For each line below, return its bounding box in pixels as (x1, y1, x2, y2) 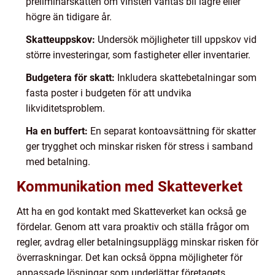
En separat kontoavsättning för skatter (88, 125, 256, 137)
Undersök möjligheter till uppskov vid (95, 33, 257, 45)
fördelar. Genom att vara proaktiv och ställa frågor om (17, 220, 249, 233)
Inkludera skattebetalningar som (115, 71, 257, 83)
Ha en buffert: (26, 125, 88, 137)
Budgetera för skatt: (26, 71, 115, 83)
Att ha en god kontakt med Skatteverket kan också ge (17, 205, 246, 217)
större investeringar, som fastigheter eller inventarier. (26, 48, 250, 61)
